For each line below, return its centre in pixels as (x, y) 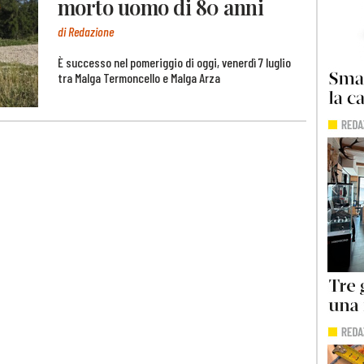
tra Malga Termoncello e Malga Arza (139, 78)
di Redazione (86, 32)
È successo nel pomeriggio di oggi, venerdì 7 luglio (174, 63)
